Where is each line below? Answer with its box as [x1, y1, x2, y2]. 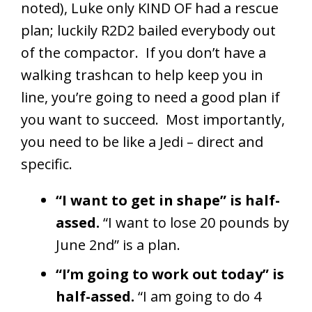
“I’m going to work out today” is [56, 264, 284, 283]
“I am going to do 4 [134, 286, 261, 306]
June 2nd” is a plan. [56, 235, 180, 254]
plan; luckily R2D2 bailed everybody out [21, 20, 276, 40]
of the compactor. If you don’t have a [21, 42, 266, 62]
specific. [21, 154, 72, 173]
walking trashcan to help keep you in [21, 65, 263, 84]
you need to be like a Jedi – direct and [21, 132, 263, 151]
